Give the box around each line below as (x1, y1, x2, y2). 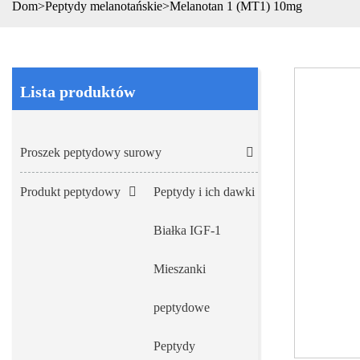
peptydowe (153, 301, 210, 315)
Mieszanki (153, 262, 206, 276)
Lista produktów (20, 83, 135, 100)
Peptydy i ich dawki (153, 185, 255, 199)
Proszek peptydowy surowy (20, 145, 162, 160)
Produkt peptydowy (20, 185, 121, 199)
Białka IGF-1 (153, 223, 221, 238)
